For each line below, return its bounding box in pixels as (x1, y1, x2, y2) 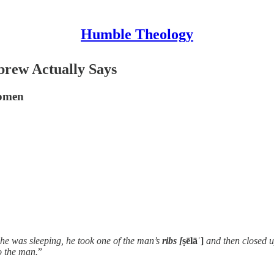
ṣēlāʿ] (182, 235, 204, 246)
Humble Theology (81, 26, 193, 42)
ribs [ (162, 235, 182, 246)
